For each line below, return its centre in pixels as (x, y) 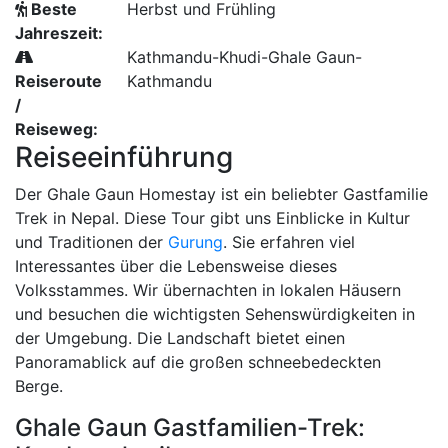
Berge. (39, 386)
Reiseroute (58, 81)
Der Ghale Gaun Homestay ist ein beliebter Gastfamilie (221, 194)
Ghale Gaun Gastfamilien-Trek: (190, 427)
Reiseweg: (56, 129)
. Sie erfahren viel (289, 242)
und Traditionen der (91, 242)
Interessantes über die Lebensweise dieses (176, 266)
